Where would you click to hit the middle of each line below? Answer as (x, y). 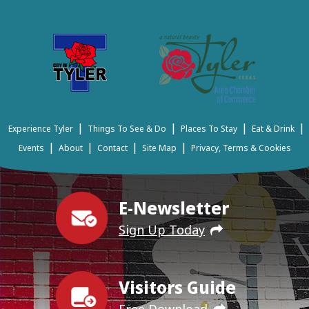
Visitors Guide (177, 287)
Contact (112, 148)
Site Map (159, 148)
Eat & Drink (273, 129)
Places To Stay (209, 129)
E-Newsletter (174, 208)
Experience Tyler (41, 129)
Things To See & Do (127, 129)
